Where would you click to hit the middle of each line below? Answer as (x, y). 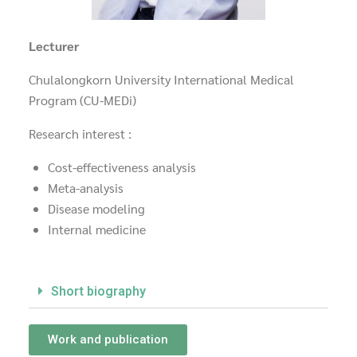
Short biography (98, 292)
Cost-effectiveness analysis (122, 167)
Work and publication (108, 340)
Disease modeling (98, 209)
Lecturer (54, 46)
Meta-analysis (87, 188)
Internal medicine (97, 229)
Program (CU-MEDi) (82, 100)
